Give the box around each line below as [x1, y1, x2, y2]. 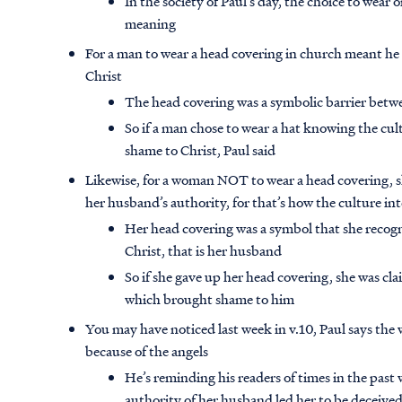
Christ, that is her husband [125, 240, 283, 261]
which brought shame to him [125, 289, 295, 310]
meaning [125, 13, 177, 34]
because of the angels [85, 341, 209, 362]
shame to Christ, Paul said [125, 140, 276, 161]
